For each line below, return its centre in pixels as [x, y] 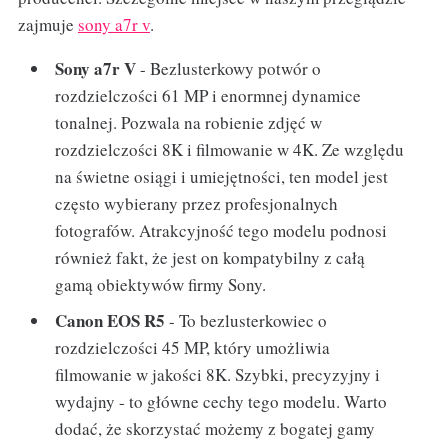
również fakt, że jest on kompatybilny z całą [210, 258]
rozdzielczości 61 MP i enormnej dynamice [208, 96]
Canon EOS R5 [110, 320]
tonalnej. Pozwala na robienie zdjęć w [189, 123]
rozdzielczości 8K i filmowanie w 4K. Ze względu [230, 150]
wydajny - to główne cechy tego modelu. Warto [221, 401]
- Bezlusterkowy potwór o [229, 69]
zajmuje [47, 24]
